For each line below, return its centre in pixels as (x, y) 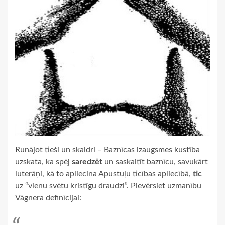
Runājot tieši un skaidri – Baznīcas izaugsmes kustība (107, 149)
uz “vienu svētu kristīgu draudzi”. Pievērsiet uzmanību (108, 186)
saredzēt (87, 161)
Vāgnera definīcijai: (48, 198)
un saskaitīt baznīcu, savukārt (155, 161)
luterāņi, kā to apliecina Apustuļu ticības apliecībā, (104, 174)
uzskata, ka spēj (43, 161)
